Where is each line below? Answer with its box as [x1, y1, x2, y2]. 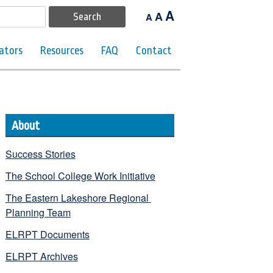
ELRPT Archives [5, 249, 78, 263]
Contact [135, 44, 172, 57]
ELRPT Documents [5, 227, 90, 241]
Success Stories [5, 146, 76, 161]
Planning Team [5, 205, 71, 219]
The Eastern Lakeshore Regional [5, 190, 149, 205]
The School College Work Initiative [5, 168, 155, 183]
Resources [40, 44, 84, 57]
